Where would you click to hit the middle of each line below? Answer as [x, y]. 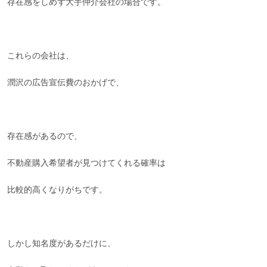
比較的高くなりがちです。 [58, 190]
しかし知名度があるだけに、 [62, 244]
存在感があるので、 [45, 136]
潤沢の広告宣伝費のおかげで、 [66, 83]
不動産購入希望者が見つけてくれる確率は [87, 163]
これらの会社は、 [41, 56]
